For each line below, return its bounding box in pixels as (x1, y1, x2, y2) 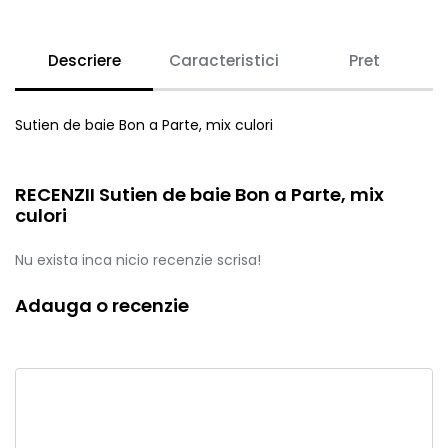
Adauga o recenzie (15, 292, 189, 318)
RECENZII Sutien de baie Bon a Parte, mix (15, 181, 384, 207)
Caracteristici (169, 49, 279, 71)
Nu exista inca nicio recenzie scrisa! (15, 249, 261, 270)
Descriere (47, 49, 121, 71)
